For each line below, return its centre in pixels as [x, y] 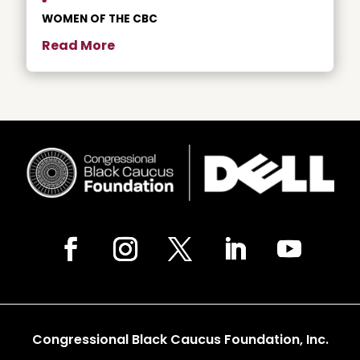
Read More [78, 45]
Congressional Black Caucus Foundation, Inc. [180, 339]
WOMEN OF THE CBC [100, 18]
